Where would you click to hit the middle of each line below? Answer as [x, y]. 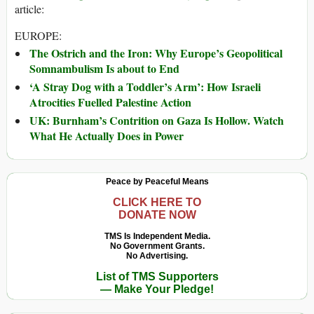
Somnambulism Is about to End [104, 69]
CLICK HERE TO [157, 203]
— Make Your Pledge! [157, 289]
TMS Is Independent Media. [157, 237]
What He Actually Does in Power [107, 136]
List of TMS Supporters [157, 277]
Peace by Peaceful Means [157, 182]
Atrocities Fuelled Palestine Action [110, 102]
